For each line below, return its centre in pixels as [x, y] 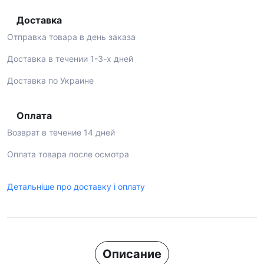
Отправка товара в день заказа [71, 37]
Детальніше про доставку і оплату [76, 187]
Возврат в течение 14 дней [61, 132]
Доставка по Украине [50, 80]
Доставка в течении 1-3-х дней [70, 59]
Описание [132, 254]
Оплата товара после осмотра [68, 154]
